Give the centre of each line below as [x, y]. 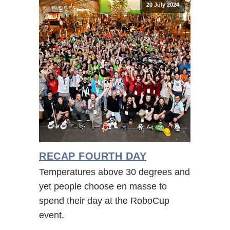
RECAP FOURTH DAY [93, 156]
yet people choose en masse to [103, 186]
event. [52, 215]
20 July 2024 [162, 4]
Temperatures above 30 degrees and [114, 172]
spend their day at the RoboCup [104, 200]
